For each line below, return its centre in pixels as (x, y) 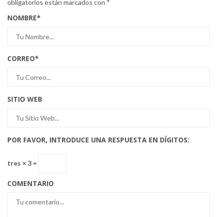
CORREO (21, 59)
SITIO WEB (25, 99)
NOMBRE (22, 18)
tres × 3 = (23, 163)
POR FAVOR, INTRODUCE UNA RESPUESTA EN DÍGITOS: (98, 140)
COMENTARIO (31, 184)
